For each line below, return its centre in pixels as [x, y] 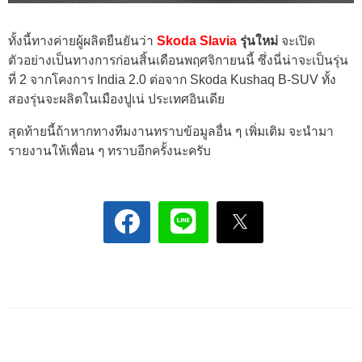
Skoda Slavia [197, 41]
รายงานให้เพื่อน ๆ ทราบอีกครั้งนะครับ [109, 150]
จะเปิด [297, 41]
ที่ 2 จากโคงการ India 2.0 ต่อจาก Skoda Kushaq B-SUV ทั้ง [172, 80]
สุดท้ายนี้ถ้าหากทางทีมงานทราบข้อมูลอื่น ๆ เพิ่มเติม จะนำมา [171, 131]
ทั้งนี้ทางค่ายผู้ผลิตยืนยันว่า [82, 41]
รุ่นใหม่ [257, 41]
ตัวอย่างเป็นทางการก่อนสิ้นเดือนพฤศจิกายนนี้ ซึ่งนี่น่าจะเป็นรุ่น [178, 61]
